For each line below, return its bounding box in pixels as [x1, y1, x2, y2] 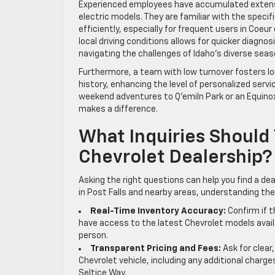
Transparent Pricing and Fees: [90, 244, 221, 253]
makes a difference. [79, 104, 158, 114]
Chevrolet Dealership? [79, 148, 273, 167]
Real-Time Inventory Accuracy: [90, 206, 226, 215]
